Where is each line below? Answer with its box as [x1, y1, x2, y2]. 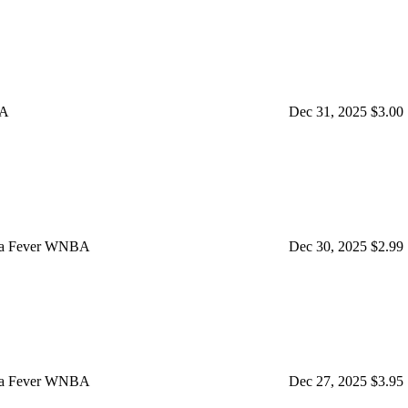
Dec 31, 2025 [289, 103, 367, 119]
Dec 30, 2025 [289, 238, 367, 254]
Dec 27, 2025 [289, 372, 367, 389]
